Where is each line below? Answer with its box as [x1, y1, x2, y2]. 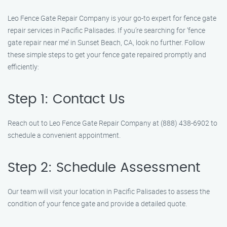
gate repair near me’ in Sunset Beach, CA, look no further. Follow [8, 37, 205, 47]
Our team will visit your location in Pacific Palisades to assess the [8, 186, 210, 196]
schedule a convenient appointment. [8, 130, 121, 140]
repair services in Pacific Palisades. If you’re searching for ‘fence [8, 25, 205, 35]
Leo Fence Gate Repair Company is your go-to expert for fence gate [8, 13, 216, 23]
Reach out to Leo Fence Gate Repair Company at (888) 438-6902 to [8, 118, 217, 128]
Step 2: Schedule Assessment [8, 161, 200, 174]
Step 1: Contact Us [8, 93, 125, 106]
